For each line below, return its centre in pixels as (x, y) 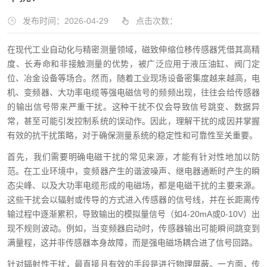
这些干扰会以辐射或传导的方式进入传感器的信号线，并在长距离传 (133, 200)
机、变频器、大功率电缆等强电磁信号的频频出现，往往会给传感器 (133, 92)
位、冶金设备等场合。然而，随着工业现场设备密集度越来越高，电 (133, 78)
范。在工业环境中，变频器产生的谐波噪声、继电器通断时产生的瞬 (133, 171)
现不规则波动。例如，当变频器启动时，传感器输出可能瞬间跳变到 (133, 228)
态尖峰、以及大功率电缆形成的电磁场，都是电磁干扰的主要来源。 (133, 185)
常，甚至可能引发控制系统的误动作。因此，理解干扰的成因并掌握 (133, 121)
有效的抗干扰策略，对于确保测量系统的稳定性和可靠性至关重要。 (132, 135)
